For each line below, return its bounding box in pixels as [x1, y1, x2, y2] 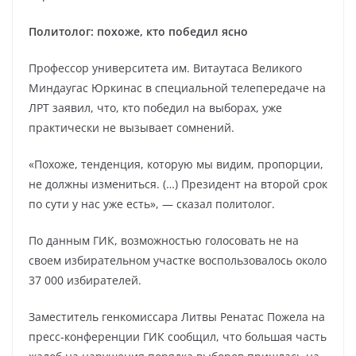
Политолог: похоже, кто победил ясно [29, 24, 248, 39]
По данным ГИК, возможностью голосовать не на [29, 233, 299, 248]
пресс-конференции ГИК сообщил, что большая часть [29, 329, 327, 344]
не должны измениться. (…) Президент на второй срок [29, 176, 327, 192]
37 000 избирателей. [29, 273, 141, 288]
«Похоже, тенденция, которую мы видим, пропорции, [29, 157, 323, 172]
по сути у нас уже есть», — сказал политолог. [29, 196, 275, 211]
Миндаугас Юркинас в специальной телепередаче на [29, 80, 326, 95]
